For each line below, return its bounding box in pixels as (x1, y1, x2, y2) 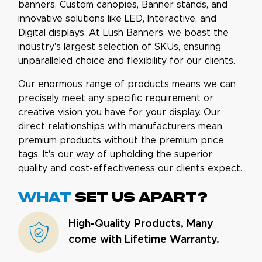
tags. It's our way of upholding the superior (18, 150, 212, 160)
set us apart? (71, 192, 208, 205)
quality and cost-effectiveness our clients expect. (18, 164, 242, 174)
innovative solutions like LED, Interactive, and (18, 14, 216, 24)
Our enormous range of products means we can (18, 80, 236, 89)
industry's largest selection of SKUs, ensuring (18, 42, 221, 52)
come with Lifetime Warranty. (68, 235, 219, 246)
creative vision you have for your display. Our (18, 108, 220, 118)
